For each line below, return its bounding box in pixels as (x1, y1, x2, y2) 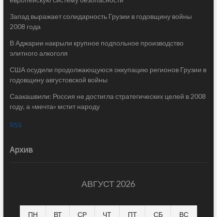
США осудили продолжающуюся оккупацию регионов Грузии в (9, 65, 206, 74)
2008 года (9, 22, 41, 31)
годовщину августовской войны (9, 76, 108, 84)
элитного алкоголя (9, 49, 68, 58)
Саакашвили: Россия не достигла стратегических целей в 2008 (9, 92, 206, 101)
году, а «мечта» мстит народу (9, 102, 100, 111)
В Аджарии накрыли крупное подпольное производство (9, 39, 184, 47)
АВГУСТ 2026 (81, 178, 136, 189)
